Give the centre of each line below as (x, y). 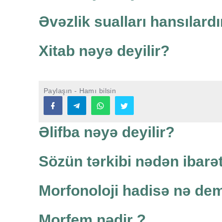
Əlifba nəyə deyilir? (107, 132)
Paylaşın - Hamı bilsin (80, 91)
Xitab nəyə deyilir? (104, 51)
